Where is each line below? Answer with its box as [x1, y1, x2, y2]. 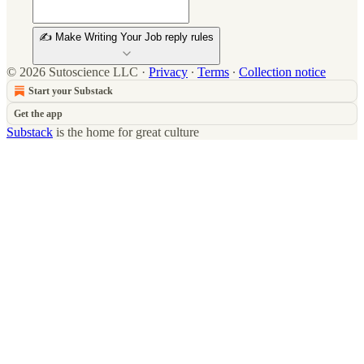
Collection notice [239, 65, 326, 79]
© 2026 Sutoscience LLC [6, 65, 138, 79]
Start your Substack [28, 85, 113, 97]
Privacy [149, 65, 188, 79]
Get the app [14, 108, 63, 119]
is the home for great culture [53, 125, 199, 139]
